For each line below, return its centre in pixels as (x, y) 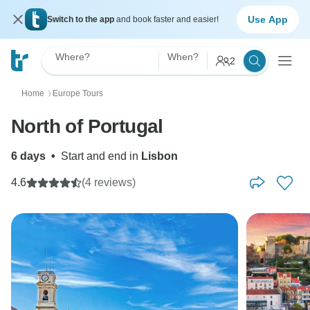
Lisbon (159, 156)
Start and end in (101, 156)
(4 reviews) (109, 182)
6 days (28, 156)
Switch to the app (82, 19)
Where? (73, 57)
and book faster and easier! (167, 19)
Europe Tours (78, 93)
